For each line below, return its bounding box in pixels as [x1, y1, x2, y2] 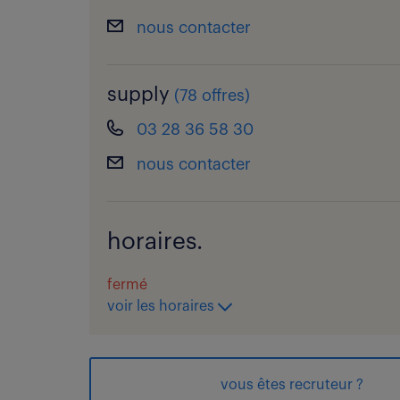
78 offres [179, 87, 245, 104]
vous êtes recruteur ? [220, 378, 363, 392]
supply [107, 85, 170, 104]
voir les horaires [107, 299, 218, 313]
